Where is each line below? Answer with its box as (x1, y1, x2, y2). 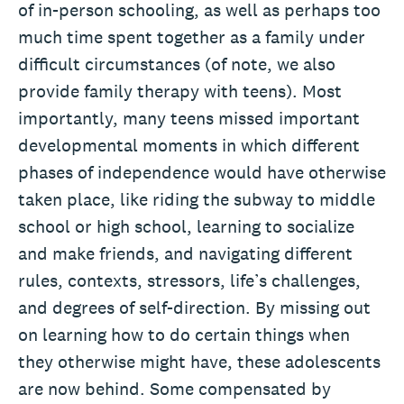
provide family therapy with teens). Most (18, 78, 342, 103)
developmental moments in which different (18, 133, 360, 157)
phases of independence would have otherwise (18, 160, 386, 184)
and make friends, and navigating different (18, 241, 353, 265)
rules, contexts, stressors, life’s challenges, (18, 268, 361, 292)
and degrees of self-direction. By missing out (18, 295, 371, 319)
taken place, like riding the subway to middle (18, 187, 375, 211)
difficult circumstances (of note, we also (18, 51, 335, 76)
